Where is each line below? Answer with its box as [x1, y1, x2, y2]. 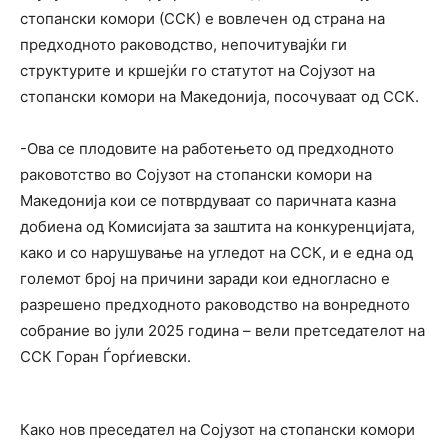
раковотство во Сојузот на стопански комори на [20, 165, 372, 185]
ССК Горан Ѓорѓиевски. [20, 347, 191, 367]
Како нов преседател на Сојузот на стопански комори [20, 420, 415, 440]
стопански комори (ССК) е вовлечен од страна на [20, 9, 385, 29]
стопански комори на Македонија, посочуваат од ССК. [20, 87, 419, 107]
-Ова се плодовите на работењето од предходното [20, 139, 394, 159]
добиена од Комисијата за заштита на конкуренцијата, [20, 217, 415, 237]
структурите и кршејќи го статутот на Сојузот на [20, 61, 375, 81]
